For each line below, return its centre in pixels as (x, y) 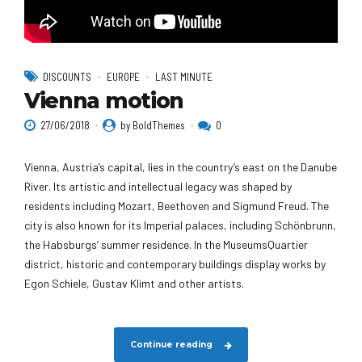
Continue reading (171, 344)
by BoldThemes (153, 126)
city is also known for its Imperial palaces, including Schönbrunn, (180, 225)
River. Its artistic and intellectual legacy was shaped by (158, 187)
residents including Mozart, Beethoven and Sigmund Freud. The (177, 206)
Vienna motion (104, 101)
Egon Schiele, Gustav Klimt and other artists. (134, 284)
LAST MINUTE (184, 77)
